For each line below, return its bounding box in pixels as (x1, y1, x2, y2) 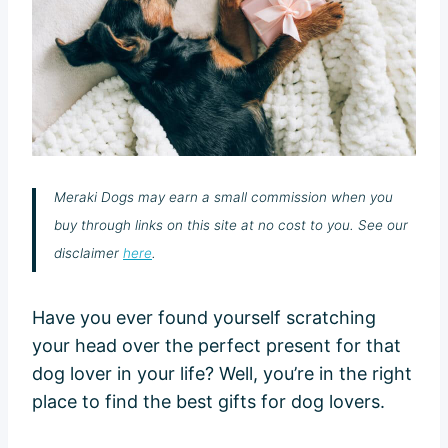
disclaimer (54, 244, 123, 261)
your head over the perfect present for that (32, 335, 401, 357)
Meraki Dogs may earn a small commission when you (54, 188, 393, 205)
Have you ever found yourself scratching (32, 307, 376, 329)
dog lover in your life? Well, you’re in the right (32, 363, 412, 385)
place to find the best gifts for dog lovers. (32, 391, 385, 413)
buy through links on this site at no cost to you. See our (54, 216, 408, 233)
